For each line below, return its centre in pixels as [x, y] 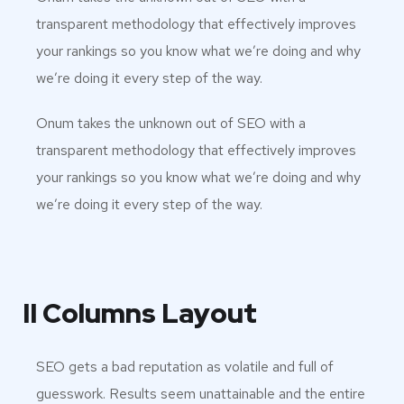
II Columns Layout [140, 313]
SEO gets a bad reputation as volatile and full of [185, 367]
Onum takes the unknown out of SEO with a [171, 124]
